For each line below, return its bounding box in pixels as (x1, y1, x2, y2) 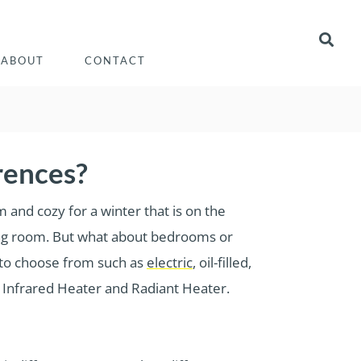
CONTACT (84, 54, 146, 68)
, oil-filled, (193, 253, 251, 272)
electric (147, 253, 193, 272)
